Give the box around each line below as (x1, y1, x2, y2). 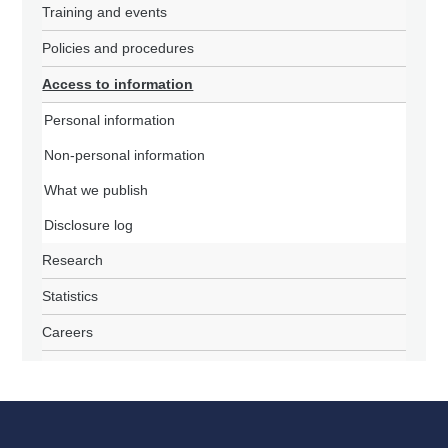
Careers (42, 324, 94, 341)
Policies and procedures (42, 40, 195, 57)
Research (42, 252, 104, 269)
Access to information (42, 76, 194, 93)
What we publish (44, 182, 149, 199)
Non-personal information (44, 147, 206, 164)
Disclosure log (44, 217, 134, 234)
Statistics (42, 288, 99, 305)
